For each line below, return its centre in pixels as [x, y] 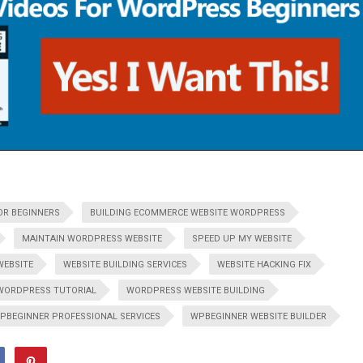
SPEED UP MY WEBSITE [242, 239]
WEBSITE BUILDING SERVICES [125, 265]
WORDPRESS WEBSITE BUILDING [196, 291]
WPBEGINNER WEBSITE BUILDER [258, 317]
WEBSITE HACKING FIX [264, 265]
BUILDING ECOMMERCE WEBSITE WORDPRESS [188, 213]
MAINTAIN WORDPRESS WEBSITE [92, 239]
